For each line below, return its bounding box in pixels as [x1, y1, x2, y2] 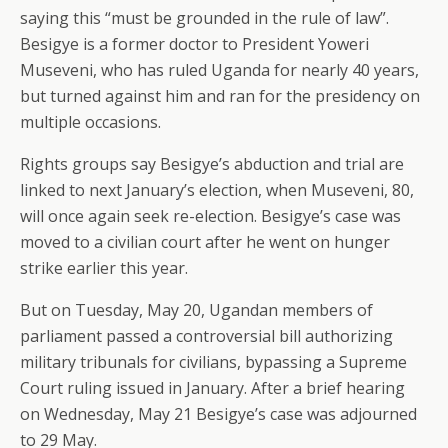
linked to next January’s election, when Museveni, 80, [20, 179, 414, 201]
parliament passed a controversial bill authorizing [20, 325, 393, 347]
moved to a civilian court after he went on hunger [20, 231, 390, 253]
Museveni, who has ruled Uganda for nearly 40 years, [20, 59, 419, 81]
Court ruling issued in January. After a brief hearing [20, 377, 405, 399]
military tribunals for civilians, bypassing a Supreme [20, 351, 407, 373]
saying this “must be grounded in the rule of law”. [20, 7, 389, 29]
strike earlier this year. [20, 257, 188, 279]
